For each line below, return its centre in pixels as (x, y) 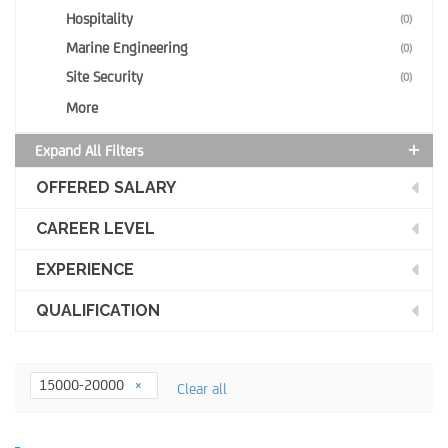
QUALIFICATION (98, 310)
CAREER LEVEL (95, 228)
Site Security (104, 76)
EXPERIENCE (85, 269)
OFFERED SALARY (106, 187)
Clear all (202, 388)
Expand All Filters (89, 150)
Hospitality (99, 18)
